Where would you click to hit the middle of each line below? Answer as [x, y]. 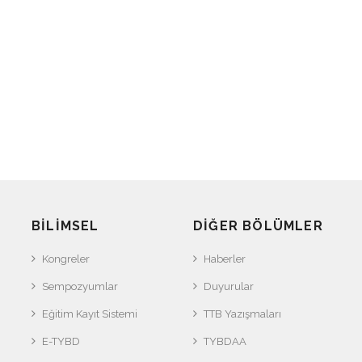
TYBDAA [225, 341]
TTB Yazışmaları [242, 314]
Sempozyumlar [80, 286]
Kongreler [66, 259]
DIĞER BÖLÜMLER [258, 225]
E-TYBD [61, 341]
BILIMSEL [65, 225]
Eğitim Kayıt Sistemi [90, 314]
